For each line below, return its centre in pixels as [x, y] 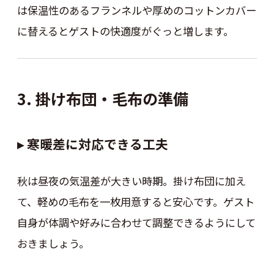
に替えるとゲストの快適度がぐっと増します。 [125, 31]
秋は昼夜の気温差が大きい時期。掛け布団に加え [131, 181]
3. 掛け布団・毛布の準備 [102, 99]
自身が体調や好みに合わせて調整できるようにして [136, 223]
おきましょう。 [53, 243]
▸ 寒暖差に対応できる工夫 [92, 143]
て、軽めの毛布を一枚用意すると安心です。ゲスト [135, 202]
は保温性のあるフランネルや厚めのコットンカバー [136, 10]
